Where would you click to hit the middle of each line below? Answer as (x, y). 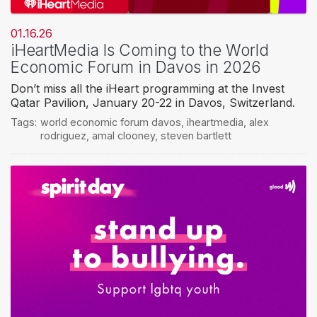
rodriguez (63, 135)
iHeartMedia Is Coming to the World (140, 50)
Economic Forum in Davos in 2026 (136, 67)
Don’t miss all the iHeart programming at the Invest (148, 88)
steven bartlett (196, 135)
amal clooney (123, 135)
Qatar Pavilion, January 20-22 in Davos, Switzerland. (153, 102)
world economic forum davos (110, 122)
